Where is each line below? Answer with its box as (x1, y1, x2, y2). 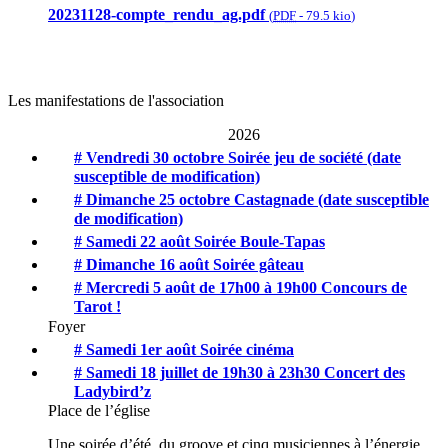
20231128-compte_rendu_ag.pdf (48, 5, 265, 23)
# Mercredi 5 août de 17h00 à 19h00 (74, 278, 321, 296)
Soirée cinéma (200, 340, 294, 358)
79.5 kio (306, 7, 351, 23)
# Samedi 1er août (74, 340, 200, 358)
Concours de (321, 278, 407, 296)
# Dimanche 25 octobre (74, 190, 234, 208)
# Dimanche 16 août (74, 255, 213, 273)
